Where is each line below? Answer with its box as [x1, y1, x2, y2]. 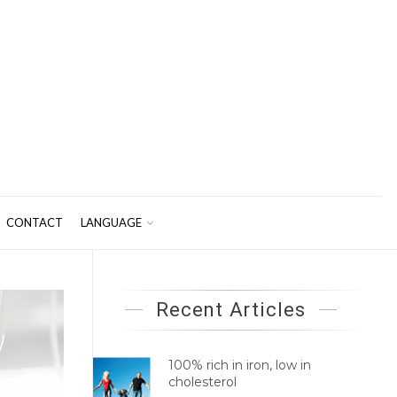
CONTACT [5, 215, 63, 230]
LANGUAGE [80, 215, 142, 230]
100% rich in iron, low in [167, 357, 311, 373]
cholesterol [167, 374, 237, 390]
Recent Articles [155, 299, 306, 321]
